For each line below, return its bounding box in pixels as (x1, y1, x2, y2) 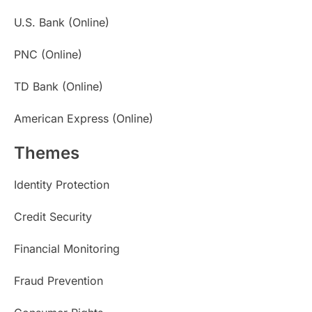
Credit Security (14, 209, 92, 224)
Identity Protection (14, 177, 109, 192)
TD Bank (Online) (14, 79, 103, 93)
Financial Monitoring (14, 241, 120, 256)
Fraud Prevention (14, 273, 103, 288)
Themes (14, 142, 79, 163)
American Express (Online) (14, 111, 153, 125)
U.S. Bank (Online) (14, 15, 109, 29)
